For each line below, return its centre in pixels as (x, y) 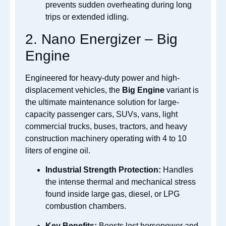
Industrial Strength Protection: (103, 170)
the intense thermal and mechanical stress (121, 182)
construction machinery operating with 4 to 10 (106, 138)
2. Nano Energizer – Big (101, 39)
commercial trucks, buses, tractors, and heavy (106, 126)
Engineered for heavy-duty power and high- (102, 78)
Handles (177, 170)
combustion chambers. (86, 206)
